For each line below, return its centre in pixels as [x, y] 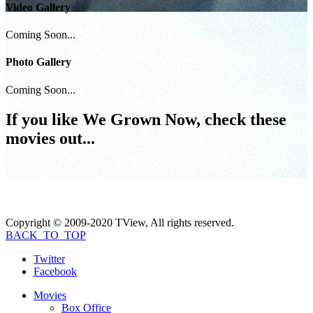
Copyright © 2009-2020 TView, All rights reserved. [120, 222]
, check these [241, 119]
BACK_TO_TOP [46, 235]
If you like [44, 119]
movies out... [50, 138]
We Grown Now [139, 119]
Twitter [49, 259]
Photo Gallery [38, 62]
